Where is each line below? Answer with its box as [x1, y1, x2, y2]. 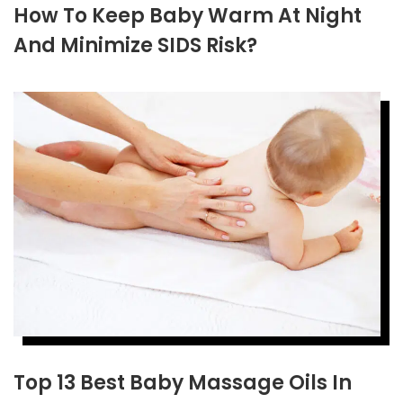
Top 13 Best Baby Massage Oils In [13, 369, 352, 398]
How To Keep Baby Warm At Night [13, 2, 362, 31]
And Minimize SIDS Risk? [13, 31, 257, 60]
